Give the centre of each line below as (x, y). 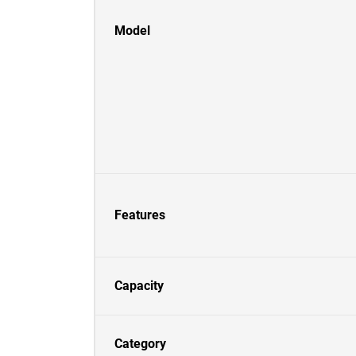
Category (140, 344)
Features (140, 215)
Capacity (139, 286)
